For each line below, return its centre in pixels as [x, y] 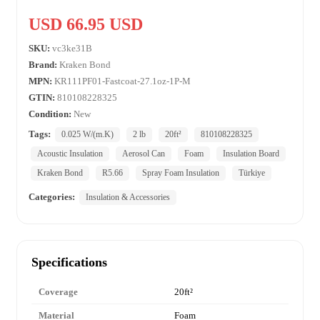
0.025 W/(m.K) [87, 134]
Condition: [50, 114]
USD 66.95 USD [86, 24]
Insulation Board [251, 154]
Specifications [69, 262]
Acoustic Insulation [70, 154]
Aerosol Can [144, 154]
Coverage [58, 291]
